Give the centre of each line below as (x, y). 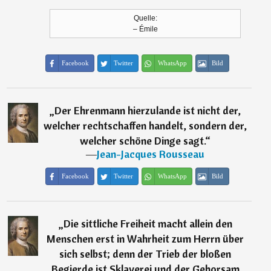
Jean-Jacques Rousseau (151, 154)
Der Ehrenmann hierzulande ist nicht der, (148, 110)
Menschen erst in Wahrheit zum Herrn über (145, 239)
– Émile (145, 29)
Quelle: (145, 18)
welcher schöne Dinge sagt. (143, 141)
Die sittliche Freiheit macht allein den (148, 224)
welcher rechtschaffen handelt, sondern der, (145, 126)
